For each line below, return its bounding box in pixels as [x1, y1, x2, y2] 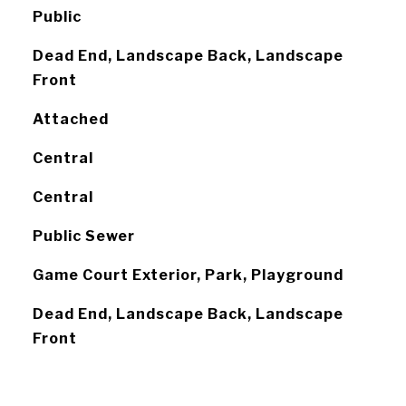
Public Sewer [32, 227, 135, 245]
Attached [32, 111, 109, 128]
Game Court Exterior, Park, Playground [32, 266, 343, 284]
